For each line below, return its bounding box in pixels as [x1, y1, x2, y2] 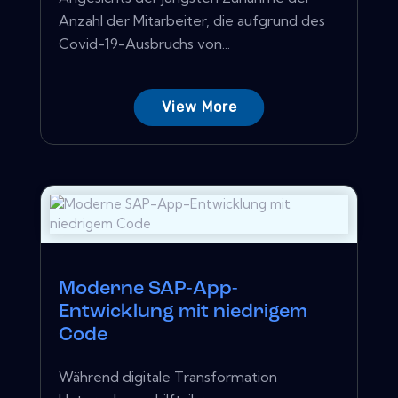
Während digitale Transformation [59, 367, 277, 386]
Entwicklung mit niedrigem [59, 301, 307, 322]
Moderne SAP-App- [59, 278, 238, 299]
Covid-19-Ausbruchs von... [59, 34, 230, 52]
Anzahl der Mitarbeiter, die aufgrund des [59, 11, 325, 29]
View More [161, 98, 237, 115]
